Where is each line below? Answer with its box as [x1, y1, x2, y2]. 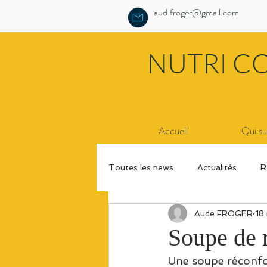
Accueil [158, 123, 188, 138]
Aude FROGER [194, 208, 253, 218]
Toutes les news [108, 163, 173, 172]
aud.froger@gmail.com [154, 5, 239, 19]
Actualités [197, 163, 237, 172]
